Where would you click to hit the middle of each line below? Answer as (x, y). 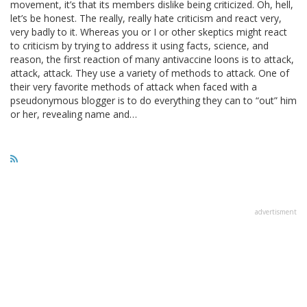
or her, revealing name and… (74, 114)
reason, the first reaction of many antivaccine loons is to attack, (152, 59)
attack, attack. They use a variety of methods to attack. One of (150, 73)
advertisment (276, 211)
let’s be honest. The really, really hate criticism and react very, (146, 18)
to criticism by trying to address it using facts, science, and (139, 45)
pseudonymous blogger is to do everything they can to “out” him (153, 100)
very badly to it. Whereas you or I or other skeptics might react (149, 32)
